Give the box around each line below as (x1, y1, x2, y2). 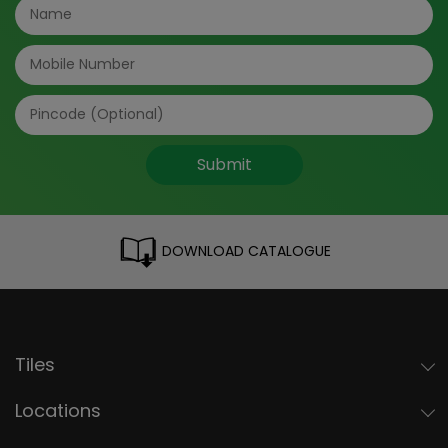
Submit (196, 152, 252, 176)
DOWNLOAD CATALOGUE (157, 240, 331, 261)
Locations (15, 397, 101, 423)
